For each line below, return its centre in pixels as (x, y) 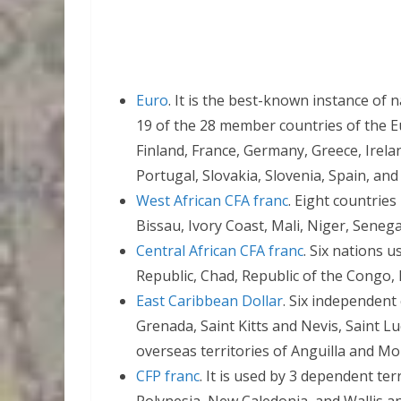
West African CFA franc (212, 200)
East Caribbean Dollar (209, 301)
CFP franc (168, 376)
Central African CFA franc (220, 251)
